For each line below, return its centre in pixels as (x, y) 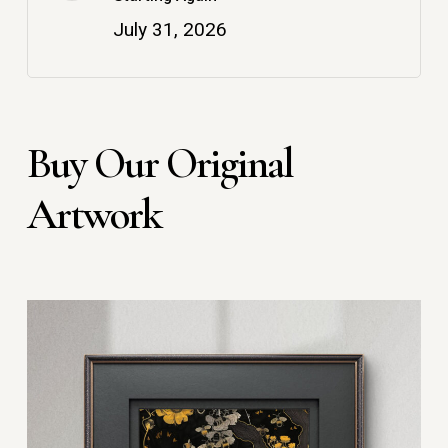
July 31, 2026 (169, 29)
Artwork (93, 213)
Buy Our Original (159, 162)
